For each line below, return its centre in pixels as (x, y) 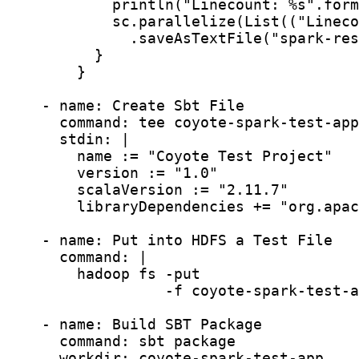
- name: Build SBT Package (134, 324)
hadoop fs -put (103, 273)
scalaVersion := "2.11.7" (147, 189)
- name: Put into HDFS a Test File (169, 240)
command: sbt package (121, 341)
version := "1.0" (112, 172)
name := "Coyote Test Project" (169, 155)
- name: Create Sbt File (125, 105)
